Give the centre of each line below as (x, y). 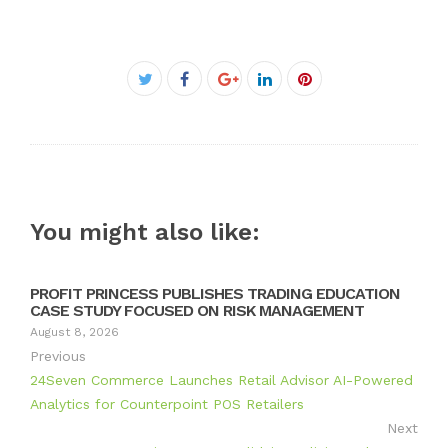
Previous (58, 356)
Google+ (253, 103)
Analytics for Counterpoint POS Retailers (167, 404)
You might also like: (145, 232)
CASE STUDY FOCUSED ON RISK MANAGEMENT (197, 311)
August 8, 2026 (74, 332)
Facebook (224, 79)
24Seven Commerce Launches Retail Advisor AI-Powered (221, 380)
